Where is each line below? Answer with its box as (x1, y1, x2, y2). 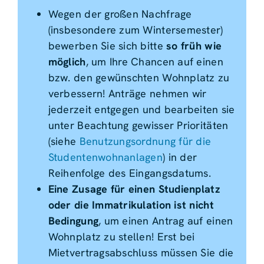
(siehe (48, 134, 80, 148)
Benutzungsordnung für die (79, 134, 212, 148)
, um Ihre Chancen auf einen (85, 55, 223, 69)
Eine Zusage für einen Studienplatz (48, 182, 220, 196)
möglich (48, 55, 86, 69)
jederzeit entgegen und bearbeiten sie (48, 103, 235, 117)
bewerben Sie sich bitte (48, 39, 167, 53)
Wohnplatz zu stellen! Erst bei (48, 230, 195, 244)
